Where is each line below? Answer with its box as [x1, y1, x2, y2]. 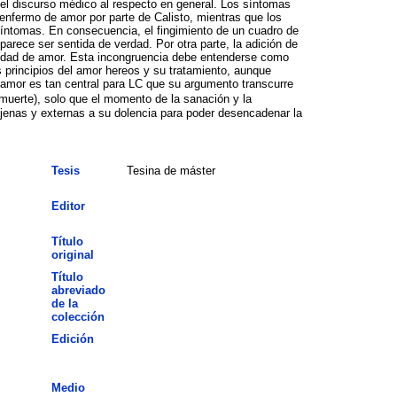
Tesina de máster [126, 163, 215, 177]
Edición [51, 331, 94, 346]
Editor [51, 198, 85, 213]
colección [51, 309, 105, 323]
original [51, 247, 94, 261]
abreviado [51, 283, 105, 297]
